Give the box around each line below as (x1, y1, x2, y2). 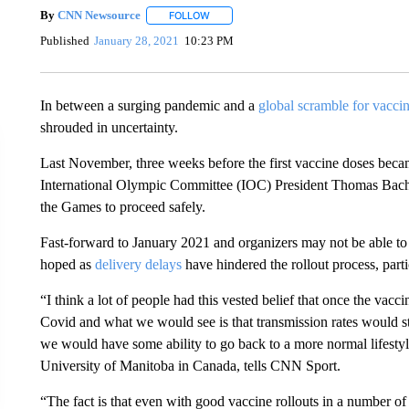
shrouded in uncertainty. (39, 119, 178, 135)
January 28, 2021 (94, 34, 180, 48)
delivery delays (94, 256, 182, 272)
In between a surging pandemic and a (39, 97, 258, 113)
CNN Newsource (57, 8, 141, 22)
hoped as (39, 256, 95, 272)
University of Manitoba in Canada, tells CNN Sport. (39, 357, 341, 373)
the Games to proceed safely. (39, 198, 205, 215)
